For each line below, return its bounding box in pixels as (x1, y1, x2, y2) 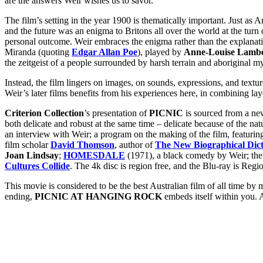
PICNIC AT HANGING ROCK (35, 191, 162, 201)
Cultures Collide (5, 160, 70, 171)
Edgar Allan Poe (72, 46, 137, 57)
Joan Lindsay (5, 150, 59, 160)
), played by (137, 46, 184, 57)
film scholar (5, 139, 50, 150)
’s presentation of (84, 107, 149, 118)
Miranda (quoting (5, 46, 72, 57)
